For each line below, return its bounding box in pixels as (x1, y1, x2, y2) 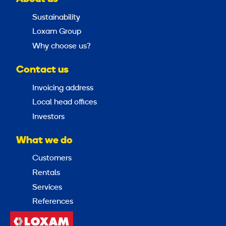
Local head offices (32, 98, 97, 107)
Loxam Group (32, 28, 81, 36)
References (32, 198, 73, 206)
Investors (32, 112, 65, 121)
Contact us (16, 65, 69, 75)
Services (32, 183, 62, 192)
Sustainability (32, 13, 80, 22)
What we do (16, 135, 73, 146)
